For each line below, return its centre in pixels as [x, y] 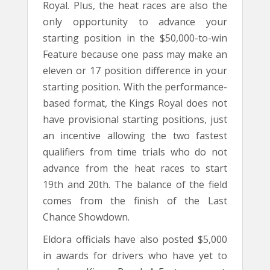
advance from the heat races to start [135, 168]
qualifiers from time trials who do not [135, 152]
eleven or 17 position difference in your [135, 70]
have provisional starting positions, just [135, 119]
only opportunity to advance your [135, 21]
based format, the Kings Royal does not [135, 103]
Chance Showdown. [86, 217]
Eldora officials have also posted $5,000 [135, 239]
